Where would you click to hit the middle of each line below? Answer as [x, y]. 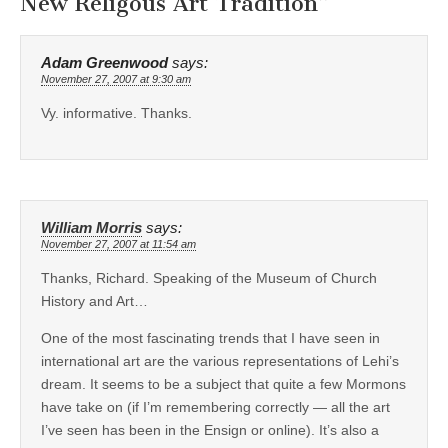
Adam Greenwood [104, 62]
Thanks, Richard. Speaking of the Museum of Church [209, 277]
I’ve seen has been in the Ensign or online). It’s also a [210, 429]
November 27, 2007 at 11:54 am [118, 243]
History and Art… [94, 300]
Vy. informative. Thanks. [116, 112]
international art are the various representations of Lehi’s [220, 360]
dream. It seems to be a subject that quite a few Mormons [223, 383]
